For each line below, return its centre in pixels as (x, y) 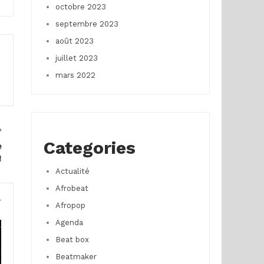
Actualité (72, 171)
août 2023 (74, 41)
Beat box (72, 240)
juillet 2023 (76, 58)
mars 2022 (75, 75)
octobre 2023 (80, 7)
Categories (89, 148)
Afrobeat (72, 188)
